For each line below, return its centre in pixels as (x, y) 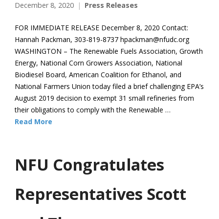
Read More (33, 121)
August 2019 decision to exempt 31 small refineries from (104, 98)
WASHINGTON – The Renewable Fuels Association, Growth (109, 51)
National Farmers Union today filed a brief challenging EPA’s (109, 86)
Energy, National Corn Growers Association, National (99, 63)
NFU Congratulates (89, 164)
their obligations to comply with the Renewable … (93, 109)
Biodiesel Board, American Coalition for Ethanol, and (98, 74)
